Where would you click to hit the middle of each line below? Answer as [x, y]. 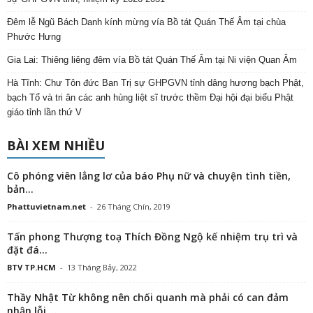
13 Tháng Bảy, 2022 [102, 268]
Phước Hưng [34, 37]
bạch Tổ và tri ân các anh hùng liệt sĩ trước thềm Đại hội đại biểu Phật [150, 98]
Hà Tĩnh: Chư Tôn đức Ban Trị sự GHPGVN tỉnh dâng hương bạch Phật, [155, 83]
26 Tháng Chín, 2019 [134, 207]
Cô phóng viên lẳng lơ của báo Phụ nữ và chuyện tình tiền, [149, 176]
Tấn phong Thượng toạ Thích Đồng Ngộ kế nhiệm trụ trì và [152, 237]
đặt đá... [27, 250]
